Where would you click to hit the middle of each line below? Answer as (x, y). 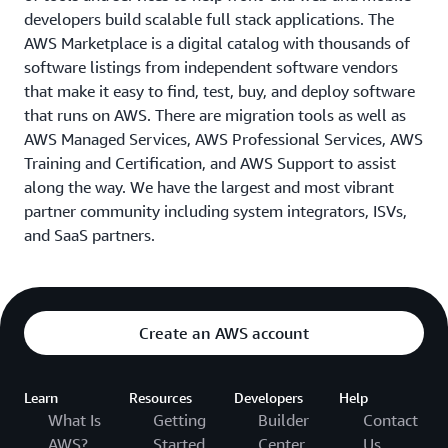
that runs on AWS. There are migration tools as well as (215, 114)
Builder (283, 419)
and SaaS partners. (89, 234)
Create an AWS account (224, 332)
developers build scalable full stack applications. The (209, 18)
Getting (179, 419)
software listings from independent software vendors (211, 66)
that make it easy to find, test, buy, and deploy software (219, 90)
